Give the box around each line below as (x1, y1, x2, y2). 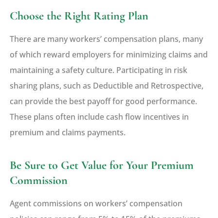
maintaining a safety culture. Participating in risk (10, 64, 187, 75)
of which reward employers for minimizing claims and (10, 49, 208, 60)
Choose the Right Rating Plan (10, 8, 148, 23)
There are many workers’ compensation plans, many (10, 33, 203, 44)
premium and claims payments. (10, 127, 126, 138)
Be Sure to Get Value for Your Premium (10, 158, 194, 172)
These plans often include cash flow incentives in (10, 111, 189, 122)
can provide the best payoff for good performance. (10, 95, 197, 107)
